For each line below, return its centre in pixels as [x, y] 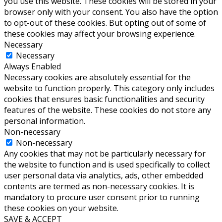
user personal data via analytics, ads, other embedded [104, 175]
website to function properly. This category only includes [109, 88]
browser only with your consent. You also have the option [111, 12]
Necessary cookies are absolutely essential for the [97, 77]
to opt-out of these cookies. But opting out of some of [105, 23]
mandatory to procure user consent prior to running [102, 197]
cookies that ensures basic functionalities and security [104, 99]
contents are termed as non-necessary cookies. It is [99, 186]
